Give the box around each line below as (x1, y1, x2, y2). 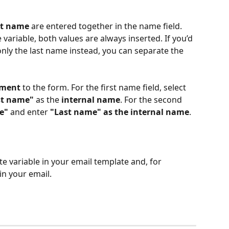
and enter (8, 106, 50, 118)
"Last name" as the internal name (50, 106, 189, 118)
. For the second (120, 94, 184, 106)
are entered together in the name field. (29, 20, 184, 32)
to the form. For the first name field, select (20, 82, 188, 94)
